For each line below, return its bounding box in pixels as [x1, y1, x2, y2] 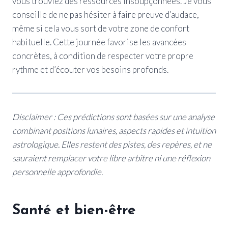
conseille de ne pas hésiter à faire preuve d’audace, [12, 9, 199, 20]
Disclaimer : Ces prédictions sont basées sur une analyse [12, 111, 215, 122]
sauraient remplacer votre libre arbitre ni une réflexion [12, 152, 210, 163]
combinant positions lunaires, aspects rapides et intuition [12, 125, 216, 136]
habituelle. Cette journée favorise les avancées [12, 36, 186, 47]
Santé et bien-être [12, 203, 136, 218]
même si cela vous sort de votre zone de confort [12, 22, 189, 34]
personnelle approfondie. [12, 166, 103, 177]
